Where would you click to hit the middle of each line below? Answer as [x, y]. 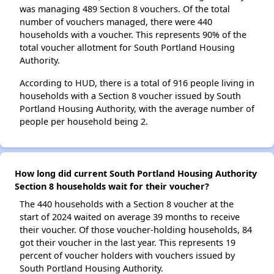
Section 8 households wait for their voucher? [112, 187]
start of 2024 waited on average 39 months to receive [130, 217]
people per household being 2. [84, 122]
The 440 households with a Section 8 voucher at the [127, 204]
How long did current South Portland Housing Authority [136, 174]
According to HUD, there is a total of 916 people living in [137, 83]
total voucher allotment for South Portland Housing [127, 48]
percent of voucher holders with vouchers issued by [127, 256]
